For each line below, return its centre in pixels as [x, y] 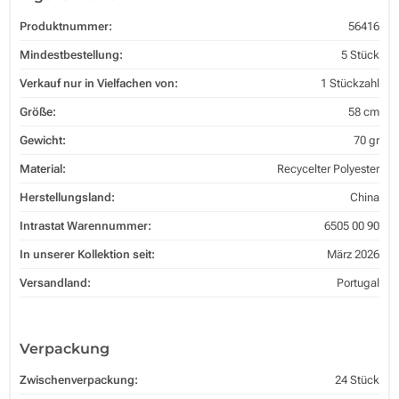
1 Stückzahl [350, 83]
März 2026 [353, 254]
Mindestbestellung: [71, 54]
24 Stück [357, 379]
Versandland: [55, 282]
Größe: [38, 111]
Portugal [358, 282]
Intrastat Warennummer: [85, 225]
